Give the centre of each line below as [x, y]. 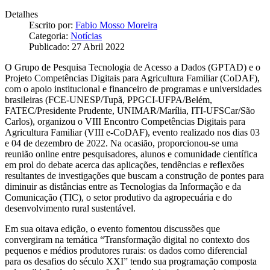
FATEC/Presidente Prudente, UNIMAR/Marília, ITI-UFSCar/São [130, 110]
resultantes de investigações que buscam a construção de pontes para [134, 175]
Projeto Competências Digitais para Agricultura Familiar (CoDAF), [132, 78]
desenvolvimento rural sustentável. [70, 208]
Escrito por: [52, 25]
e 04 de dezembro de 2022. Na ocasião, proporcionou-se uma [121, 143]
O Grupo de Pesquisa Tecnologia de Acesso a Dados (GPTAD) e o [133, 67]
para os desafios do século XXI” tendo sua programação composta [131, 261]
